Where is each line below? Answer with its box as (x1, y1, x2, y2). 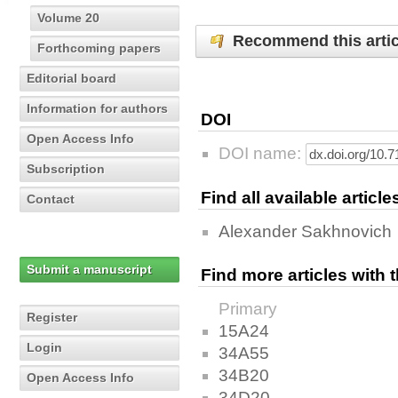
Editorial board (27, 71, 116, 85)
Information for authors (27, 101, 168, 115)
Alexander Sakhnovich (219, 222, 392, 242)
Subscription (27, 162, 105, 176)
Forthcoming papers (37, 41, 161, 55)
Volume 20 (37, 11, 99, 25)
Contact (27, 192, 75, 206)
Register (27, 310, 77, 324)
